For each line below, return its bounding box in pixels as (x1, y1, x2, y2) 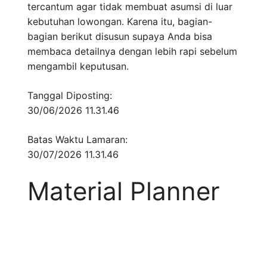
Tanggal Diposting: (27, 89, 112, 102)
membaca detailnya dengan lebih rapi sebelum (27, 45, 237, 58)
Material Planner (27, 176, 220, 207)
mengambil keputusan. (27, 60, 129, 73)
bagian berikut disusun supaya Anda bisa (27, 30, 212, 43)
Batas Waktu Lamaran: (27, 133, 128, 146)
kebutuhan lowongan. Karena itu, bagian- (27, 15, 212, 28)
